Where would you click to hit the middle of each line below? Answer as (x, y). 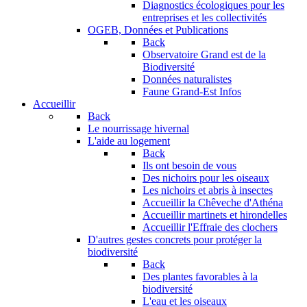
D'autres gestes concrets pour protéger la (175, 240)
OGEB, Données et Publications (158, 30)
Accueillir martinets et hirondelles (215, 215)
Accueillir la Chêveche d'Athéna (213, 202)
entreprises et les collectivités (205, 17)
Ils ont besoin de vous (189, 165)
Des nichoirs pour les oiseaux (206, 178)
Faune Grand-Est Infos (192, 91)
